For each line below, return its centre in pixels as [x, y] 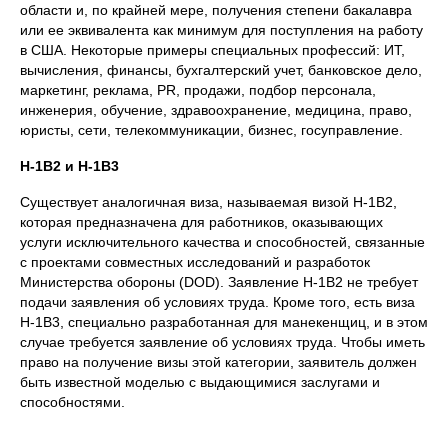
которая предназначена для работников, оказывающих [201, 222]
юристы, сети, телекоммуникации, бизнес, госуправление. [211, 130]
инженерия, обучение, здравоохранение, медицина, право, [216, 110]
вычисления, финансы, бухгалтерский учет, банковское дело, [221, 70]
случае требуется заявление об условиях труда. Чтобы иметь [222, 342]
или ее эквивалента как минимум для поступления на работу [221, 30]
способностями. [72, 402]
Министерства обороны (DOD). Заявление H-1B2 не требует [219, 282]
